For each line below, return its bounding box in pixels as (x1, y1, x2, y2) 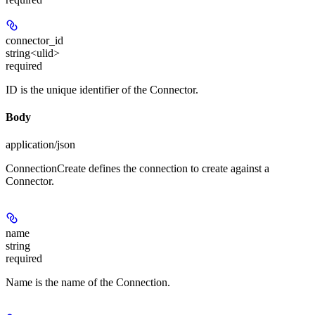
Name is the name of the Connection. (6, 276, 170, 289)
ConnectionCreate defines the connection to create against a (6, 162, 269, 175)
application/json (6, 139, 75, 151)
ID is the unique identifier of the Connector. (6, 83, 198, 96)
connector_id (6, 34, 63, 46)
